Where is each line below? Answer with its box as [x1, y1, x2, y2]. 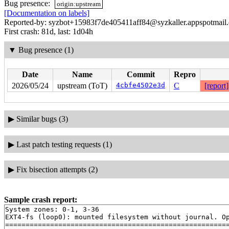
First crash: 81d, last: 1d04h [4, 27, 93, 36]
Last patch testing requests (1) [16, 140, 112, 149]
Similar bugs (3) [16, 114, 68, 124]
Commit [126, 70, 155, 79]
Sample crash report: [4, 195, 77, 204]
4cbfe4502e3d [116, 81, 165, 89]
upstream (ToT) [57, 81, 107, 90]
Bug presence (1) [18, 45, 74, 54]
